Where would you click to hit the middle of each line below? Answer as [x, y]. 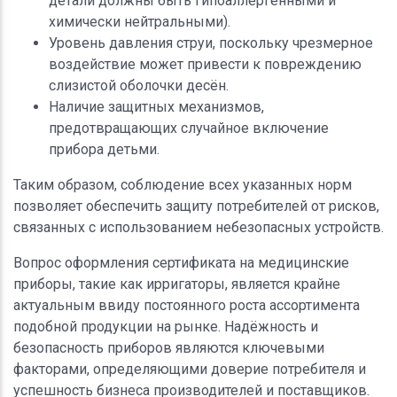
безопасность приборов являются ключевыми [169, 347]
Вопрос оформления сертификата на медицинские [181, 262]
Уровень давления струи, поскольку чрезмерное [211, 43]
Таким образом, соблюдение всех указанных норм [183, 184]
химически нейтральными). [140, 21]
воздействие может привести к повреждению [205, 64]
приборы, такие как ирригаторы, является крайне [177, 284]
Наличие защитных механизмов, [156, 106]
